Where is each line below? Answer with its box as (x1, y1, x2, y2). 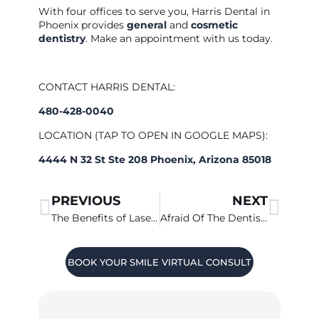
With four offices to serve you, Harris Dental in (38, 4, 270, 18)
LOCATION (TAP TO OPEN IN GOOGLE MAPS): (38, 128, 268, 142)
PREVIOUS (51, 192, 120, 209)
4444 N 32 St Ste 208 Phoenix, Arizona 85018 (38, 152, 271, 166)
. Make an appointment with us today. (85, 31, 273, 45)
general (126, 18, 169, 31)
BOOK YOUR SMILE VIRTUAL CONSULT (68, 256, 251, 268)
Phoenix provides (38, 18, 127, 31)
